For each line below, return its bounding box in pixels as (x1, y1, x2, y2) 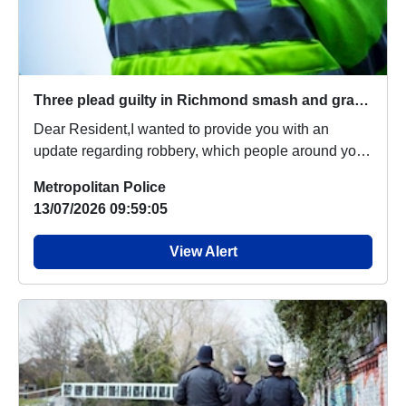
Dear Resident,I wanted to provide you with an (34, 121, 329, 137)
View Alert (169, 243, 237, 259)
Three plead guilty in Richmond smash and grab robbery (354, 92, 369, 108)
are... (34, 164, 65, 180)
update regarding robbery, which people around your (34, 142, 369, 159)
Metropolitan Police (34, 179, 166, 195)
